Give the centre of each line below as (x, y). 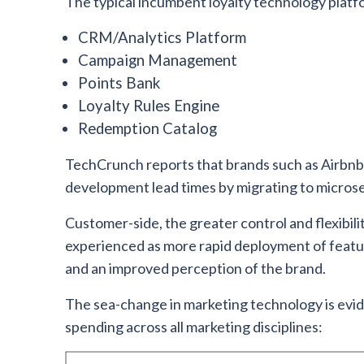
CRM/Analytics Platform (162, 37)
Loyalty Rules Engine (149, 106)
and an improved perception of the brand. (195, 268)
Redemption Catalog (147, 128)
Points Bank (119, 83)
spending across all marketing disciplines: (194, 327)
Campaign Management (158, 60)
